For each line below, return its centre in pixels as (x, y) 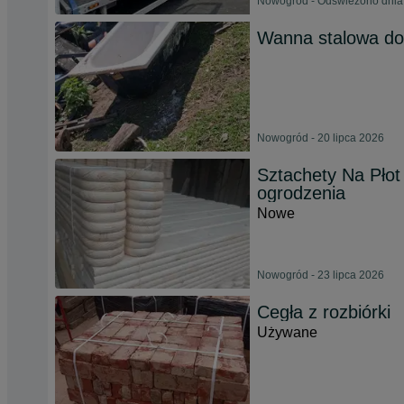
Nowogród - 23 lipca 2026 (321, 275)
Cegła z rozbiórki (324, 312)
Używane (287, 332)
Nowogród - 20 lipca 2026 (321, 138)
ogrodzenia (301, 193)
